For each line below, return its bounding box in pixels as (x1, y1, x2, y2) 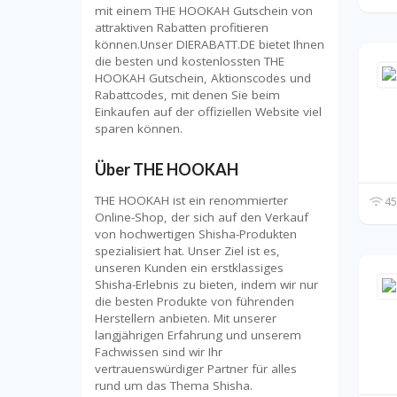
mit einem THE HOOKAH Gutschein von (95, 2, 313, 19)
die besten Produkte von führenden (95, 293, 294, 310)
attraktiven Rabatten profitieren (95, 19, 269, 35)
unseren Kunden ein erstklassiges (95, 260, 284, 276)
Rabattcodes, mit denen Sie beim (95, 86, 280, 103)
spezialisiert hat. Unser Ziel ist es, (95, 243, 280, 260)
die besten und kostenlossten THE (95, 52, 284, 69)
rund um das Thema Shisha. (95, 378, 253, 394)
